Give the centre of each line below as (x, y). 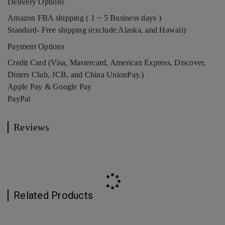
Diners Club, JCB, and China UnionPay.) (76, 75)
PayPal (19, 99)
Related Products (53, 196)
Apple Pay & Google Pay (50, 87)
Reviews (31, 127)
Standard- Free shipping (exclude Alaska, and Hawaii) (97, 30)
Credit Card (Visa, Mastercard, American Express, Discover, (107, 63)
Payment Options (36, 47)
